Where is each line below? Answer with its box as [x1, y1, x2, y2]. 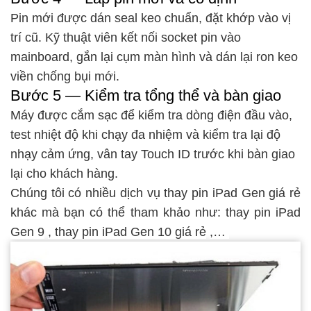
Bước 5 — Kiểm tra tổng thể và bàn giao [10, 87, 281, 105]
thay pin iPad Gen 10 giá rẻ [55, 225, 206, 239]
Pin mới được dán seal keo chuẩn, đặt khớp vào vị [10, 11, 291, 26]
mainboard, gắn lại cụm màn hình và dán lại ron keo [10, 50, 298, 65]
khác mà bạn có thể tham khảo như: [10, 205, 226, 220]
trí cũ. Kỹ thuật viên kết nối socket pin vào [10, 31, 241, 45]
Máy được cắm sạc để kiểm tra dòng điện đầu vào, [10, 108, 292, 123]
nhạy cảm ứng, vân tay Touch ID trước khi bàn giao [10, 147, 295, 162]
